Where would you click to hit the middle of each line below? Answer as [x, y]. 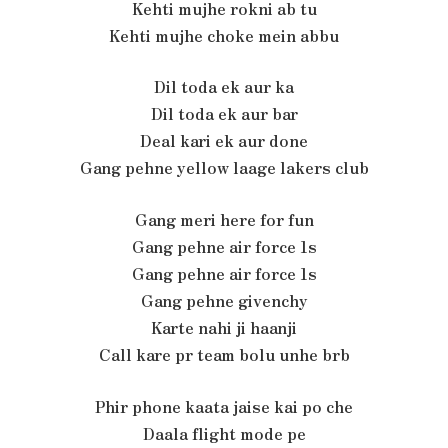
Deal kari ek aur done [224, 141]
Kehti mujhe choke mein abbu [224, 35]
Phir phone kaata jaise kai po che [224, 406]
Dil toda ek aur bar [224, 114]
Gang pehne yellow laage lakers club [224, 168]
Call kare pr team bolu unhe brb [224, 355]
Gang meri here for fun [224, 220]
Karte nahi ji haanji [224, 328]
